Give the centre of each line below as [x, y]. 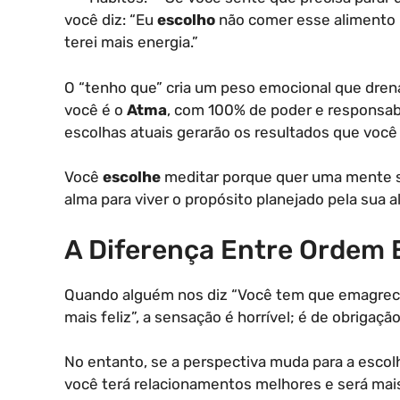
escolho [186, 20]
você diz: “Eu [111, 20]
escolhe [132, 177]
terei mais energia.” [131, 42]
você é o [96, 109]
